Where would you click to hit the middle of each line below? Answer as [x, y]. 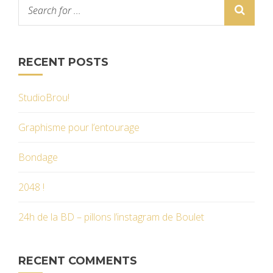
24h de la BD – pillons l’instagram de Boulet [111, 217]
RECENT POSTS [63, 62]
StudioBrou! [44, 97]
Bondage [38, 157]
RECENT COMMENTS [78, 261]
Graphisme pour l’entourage [79, 127]
